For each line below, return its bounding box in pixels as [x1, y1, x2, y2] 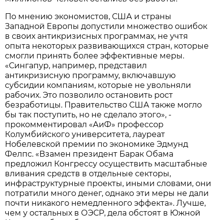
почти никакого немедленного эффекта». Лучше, [5, 198, 206, 208]
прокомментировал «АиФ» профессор [5, 120, 164, 130]
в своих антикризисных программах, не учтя [5, 31, 189, 41]
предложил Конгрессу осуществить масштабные [5, 159, 208, 169]
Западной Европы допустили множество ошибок [5, 22, 208, 31]
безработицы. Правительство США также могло [5, 100, 202, 110]
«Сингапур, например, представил [5, 61, 147, 71]
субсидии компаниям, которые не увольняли [5, 81, 192, 90]
